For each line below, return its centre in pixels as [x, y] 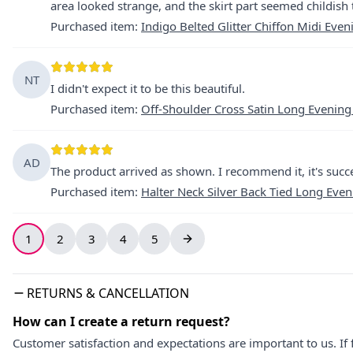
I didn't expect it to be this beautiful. [148, 88]
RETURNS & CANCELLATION [108, 293]
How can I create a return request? [121, 321]
